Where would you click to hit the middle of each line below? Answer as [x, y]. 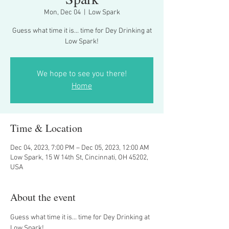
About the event [43, 197]
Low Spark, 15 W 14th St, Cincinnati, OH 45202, [79, 158]
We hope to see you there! [82, 74]
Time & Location [46, 128]
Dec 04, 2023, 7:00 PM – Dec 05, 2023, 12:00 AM [80, 148]
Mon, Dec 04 [62, 13]
